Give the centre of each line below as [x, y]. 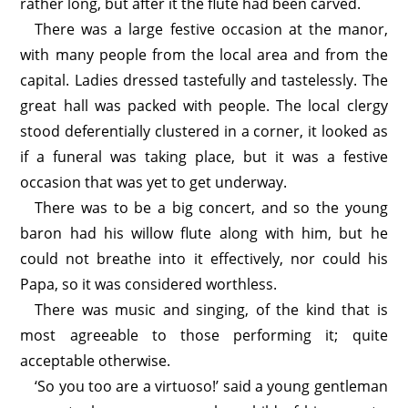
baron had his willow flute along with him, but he [204, 233]
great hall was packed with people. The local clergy [204, 106]
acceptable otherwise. [96, 361]
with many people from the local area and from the [204, 55]
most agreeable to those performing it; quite [204, 335]
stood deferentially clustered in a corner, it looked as [204, 131]
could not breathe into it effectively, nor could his [204, 259]
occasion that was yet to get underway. [154, 182]
